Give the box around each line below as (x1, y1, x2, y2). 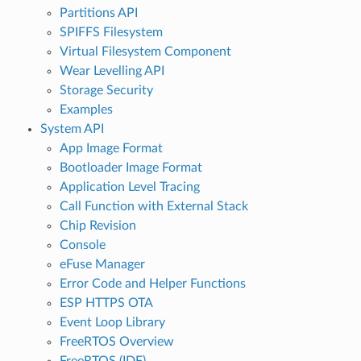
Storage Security (59, 83, 153, 97)
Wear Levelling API (59, 64, 164, 77)
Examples (59, 102, 113, 116)
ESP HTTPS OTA (59, 296, 153, 309)
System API (39, 122, 104, 135)
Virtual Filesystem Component (59, 44, 231, 58)
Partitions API (59, 6, 138, 19)
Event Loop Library (59, 315, 165, 329)
